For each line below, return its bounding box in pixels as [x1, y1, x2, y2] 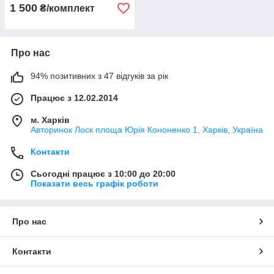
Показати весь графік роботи [31, 179, 158, 188]
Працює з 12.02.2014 [31, 93, 118, 103]
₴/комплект [37, 3, 95, 13]
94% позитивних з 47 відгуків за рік [31, 71, 168, 81]
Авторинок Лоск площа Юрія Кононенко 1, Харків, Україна [31, 125, 263, 135]
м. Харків [31, 115, 70, 125]
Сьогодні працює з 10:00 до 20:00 [31, 169, 176, 179]
